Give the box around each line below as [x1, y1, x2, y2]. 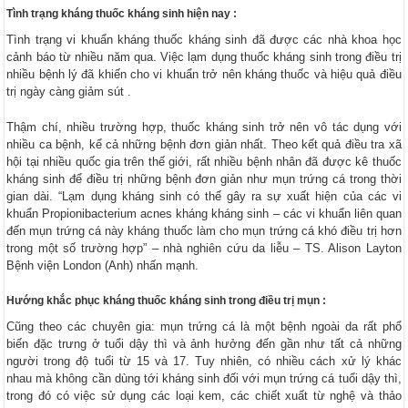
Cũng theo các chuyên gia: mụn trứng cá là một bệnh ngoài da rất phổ [6, 319, 402, 333]
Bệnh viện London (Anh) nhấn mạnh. [6, 258, 199, 272]
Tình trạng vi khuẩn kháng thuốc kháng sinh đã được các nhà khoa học [6, 32, 402, 46]
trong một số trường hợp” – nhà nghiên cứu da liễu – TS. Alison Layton [6, 240, 402, 255]
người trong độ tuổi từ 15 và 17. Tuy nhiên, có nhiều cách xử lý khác [6, 353, 402, 368]
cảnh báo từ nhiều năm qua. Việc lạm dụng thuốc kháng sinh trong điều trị [6, 49, 402, 64]
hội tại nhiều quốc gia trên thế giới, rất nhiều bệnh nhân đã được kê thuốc [6, 154, 402, 168]
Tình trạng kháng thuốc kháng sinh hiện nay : [6, 6, 238, 20]
